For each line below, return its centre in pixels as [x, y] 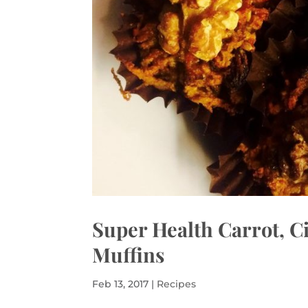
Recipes [177, 284]
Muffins [129, 255]
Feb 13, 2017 [121, 284]
